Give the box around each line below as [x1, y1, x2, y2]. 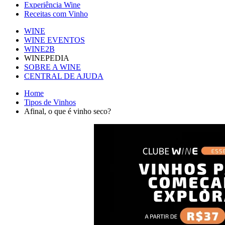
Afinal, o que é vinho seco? [24, 107, 111, 116]
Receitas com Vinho [24, 10, 88, 19]
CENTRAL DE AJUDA [24, 72, 103, 81]
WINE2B [24, 45, 55, 54]
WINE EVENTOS [24, 36, 85, 45]
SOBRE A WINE [24, 63, 81, 72]
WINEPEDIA [24, 54, 69, 63]
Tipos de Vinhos [24, 98, 76, 107]
